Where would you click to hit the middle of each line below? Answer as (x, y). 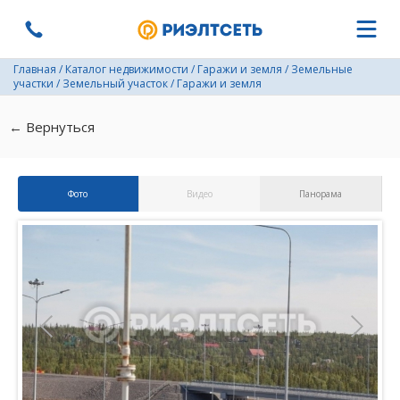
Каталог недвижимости (127, 69)
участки (33, 83)
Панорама (321, 194)
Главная (35, 69)
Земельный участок (115, 83)
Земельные (322, 69)
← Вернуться (52, 127)
